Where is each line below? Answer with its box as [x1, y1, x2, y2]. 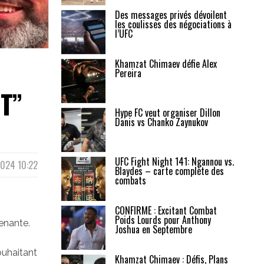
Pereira [114, 66, 141, 80]
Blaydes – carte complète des [114, 164, 224, 178]
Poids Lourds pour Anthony [114, 213, 211, 227]
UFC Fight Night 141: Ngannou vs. [114, 154, 234, 169]
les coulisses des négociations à [114, 17, 232, 31]
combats [114, 173, 146, 187]
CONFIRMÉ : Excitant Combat [114, 203, 217, 217]
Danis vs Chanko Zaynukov [114, 115, 208, 129]
